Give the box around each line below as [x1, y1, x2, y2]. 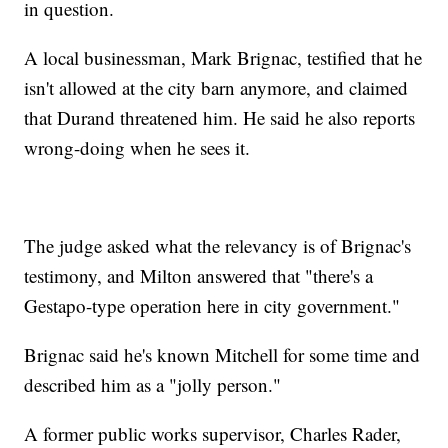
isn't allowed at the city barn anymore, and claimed [24, 74, 409, 100]
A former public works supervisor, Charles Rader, [24, 420, 402, 446]
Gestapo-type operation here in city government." [24, 292, 401, 318]
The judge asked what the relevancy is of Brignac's [24, 232, 412, 258]
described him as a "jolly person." [24, 371, 282, 397]
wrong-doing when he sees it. [24, 134, 251, 160]
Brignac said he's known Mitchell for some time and [24, 341, 421, 367]
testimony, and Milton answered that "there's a [24, 262, 374, 288]
